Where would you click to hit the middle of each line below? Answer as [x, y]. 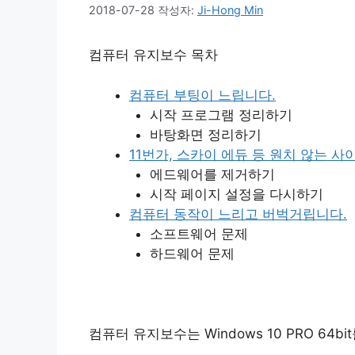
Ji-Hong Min [230, 10]
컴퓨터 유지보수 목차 [153, 55]
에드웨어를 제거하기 [212, 174]
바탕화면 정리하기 [205, 134]
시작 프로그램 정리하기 [221, 115]
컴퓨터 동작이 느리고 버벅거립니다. [238, 214]
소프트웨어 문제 [198, 233]
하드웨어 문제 [192, 253]
